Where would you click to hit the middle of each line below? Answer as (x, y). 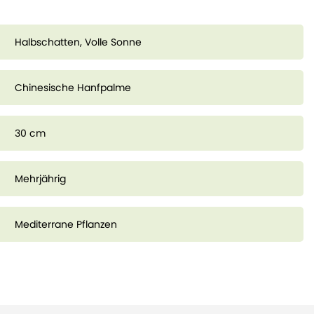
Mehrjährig (40, 179)
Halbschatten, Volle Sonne (78, 42)
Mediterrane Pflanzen (66, 224)
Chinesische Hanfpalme (73, 88)
